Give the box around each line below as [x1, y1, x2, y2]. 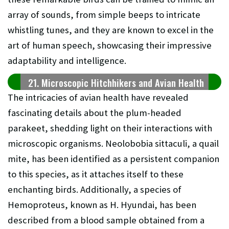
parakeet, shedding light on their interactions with [8, 122, 212, 134]
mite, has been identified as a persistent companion [8, 153, 219, 165]
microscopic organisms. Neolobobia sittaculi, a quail [8, 138, 219, 150]
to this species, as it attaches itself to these [8, 168, 184, 180]
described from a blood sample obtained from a [8, 214, 204, 226]
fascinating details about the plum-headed [8, 107, 181, 119]
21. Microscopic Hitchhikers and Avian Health [28, 76, 204, 90]
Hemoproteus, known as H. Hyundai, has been [8, 199, 196, 211]
